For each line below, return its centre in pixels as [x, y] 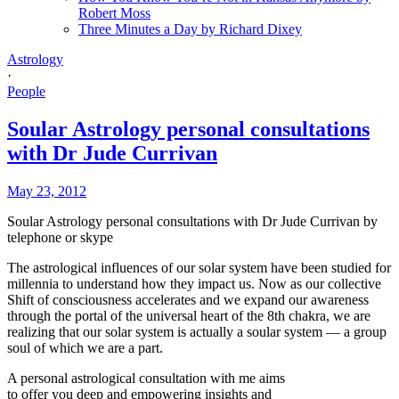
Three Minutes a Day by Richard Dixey [190, 28]
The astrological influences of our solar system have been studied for [199, 267]
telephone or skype [60, 237]
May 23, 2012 [47, 191]
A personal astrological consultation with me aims [146, 378]
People [26, 91]
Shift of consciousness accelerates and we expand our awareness [188, 299]
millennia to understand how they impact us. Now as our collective [194, 283]
